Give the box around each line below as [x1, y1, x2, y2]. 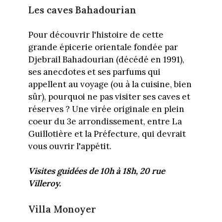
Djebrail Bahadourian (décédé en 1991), [28, 54, 184, 65]
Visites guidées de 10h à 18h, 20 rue [28, 166, 165, 177]
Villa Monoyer [28, 203, 96, 215]
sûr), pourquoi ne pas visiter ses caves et [28, 91, 190, 102]
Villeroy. [28, 178, 61, 189]
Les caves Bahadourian [28, 3, 136, 16]
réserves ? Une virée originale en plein [28, 103, 184, 114]
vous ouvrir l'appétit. [28, 140, 111, 152]
